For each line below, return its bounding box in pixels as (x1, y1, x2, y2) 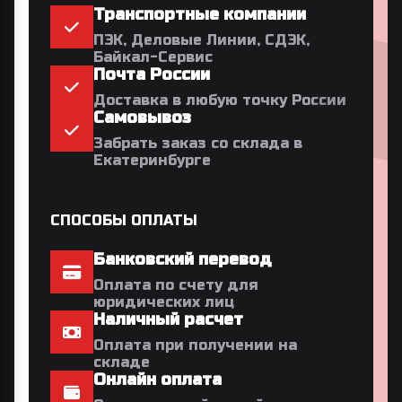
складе (93, 353, 150, 371)
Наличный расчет (93, 309, 243, 329)
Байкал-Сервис (93, 48, 213, 66)
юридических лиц (93, 293, 234, 310)
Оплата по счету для (93, 275, 258, 293)
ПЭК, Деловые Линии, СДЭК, (93, 31, 310, 48)
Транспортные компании (93, 4, 306, 24)
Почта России (93, 64, 210, 84)
